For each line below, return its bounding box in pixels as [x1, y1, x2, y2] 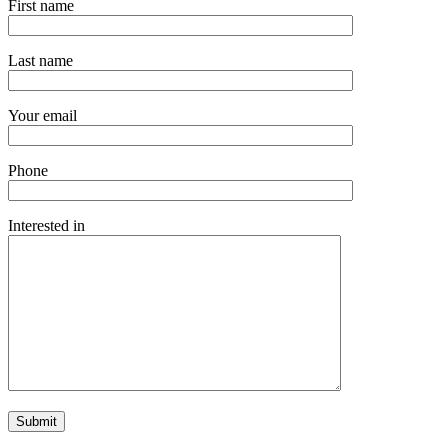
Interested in [8, 217, 85, 235]
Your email [8, 107, 77, 125]
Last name [8, 52, 73, 70]
